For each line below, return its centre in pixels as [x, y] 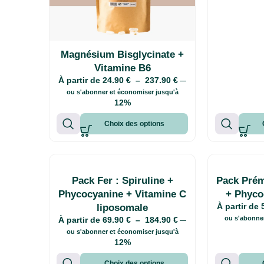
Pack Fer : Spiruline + [122, 180]
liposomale [122, 207]
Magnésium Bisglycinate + [122, 54]
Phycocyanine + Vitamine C [122, 194]
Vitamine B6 [122, 68]
